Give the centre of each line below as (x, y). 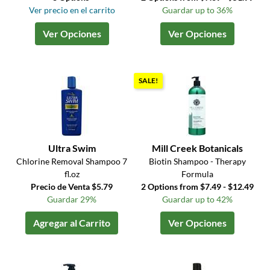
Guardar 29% (72, 199)
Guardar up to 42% (197, 199)
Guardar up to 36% (197, 10)
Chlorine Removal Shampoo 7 (72, 162)
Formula (197, 174)
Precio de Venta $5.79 (72, 187)
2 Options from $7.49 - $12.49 (197, 187)
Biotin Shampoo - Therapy (197, 162)
